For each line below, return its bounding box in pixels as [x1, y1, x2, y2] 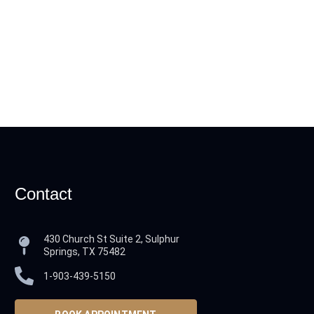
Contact [15, 184, 73, 203]
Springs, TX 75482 [43, 246, 125, 257]
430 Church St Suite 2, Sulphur [43, 233, 179, 245]
